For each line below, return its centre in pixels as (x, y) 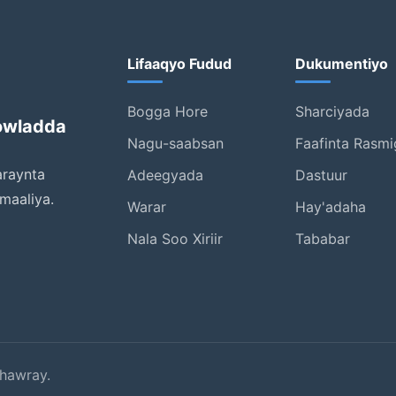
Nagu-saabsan (175, 143)
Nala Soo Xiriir (175, 239)
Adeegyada (165, 175)
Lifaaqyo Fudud (179, 64)
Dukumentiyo (342, 64)
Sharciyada (332, 111)
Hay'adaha (331, 207)
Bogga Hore (168, 111)
